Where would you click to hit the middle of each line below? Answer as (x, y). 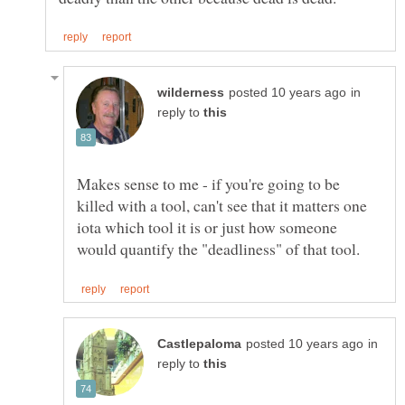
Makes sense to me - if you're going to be (208, 183)
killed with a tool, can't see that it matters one (222, 205)
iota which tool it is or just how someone (207, 226)
